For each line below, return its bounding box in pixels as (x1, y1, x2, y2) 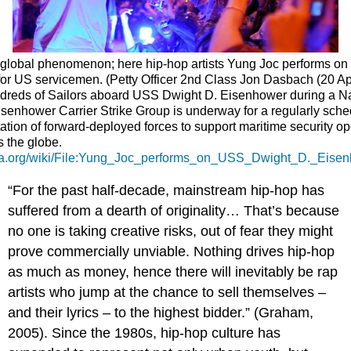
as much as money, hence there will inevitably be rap (8, 263, 338, 280)
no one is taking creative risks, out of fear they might (8, 223, 334, 239)
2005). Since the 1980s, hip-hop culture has (8, 324, 281, 341)
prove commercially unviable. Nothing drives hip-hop (8, 243, 335, 259)
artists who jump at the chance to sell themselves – (8, 284, 327, 300)
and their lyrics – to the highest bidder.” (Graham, (8, 304, 314, 320)
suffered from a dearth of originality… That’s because (8, 202, 340, 219)
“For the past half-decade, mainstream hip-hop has (8, 182, 325, 198)
